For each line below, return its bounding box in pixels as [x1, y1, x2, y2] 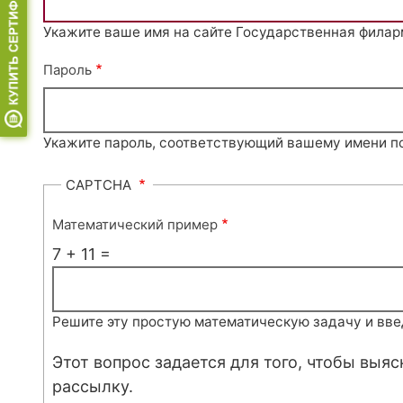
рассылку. [52, 376, 133, 396]
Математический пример [52, 215, 218, 233]
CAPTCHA [66, 175, 135, 193]
